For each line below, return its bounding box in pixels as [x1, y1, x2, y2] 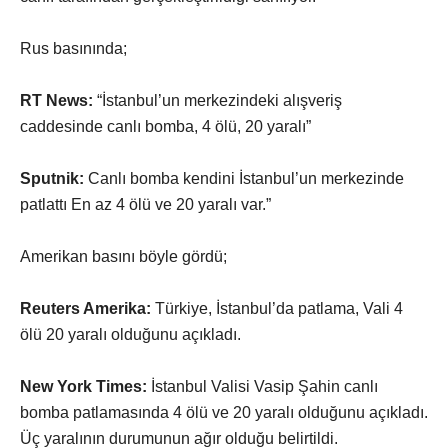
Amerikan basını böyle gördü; [20, 247, 227, 265]
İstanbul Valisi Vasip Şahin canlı [147, 377, 378, 395]
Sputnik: [20, 169, 84, 187]
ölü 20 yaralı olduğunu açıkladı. [20, 325, 241, 343]
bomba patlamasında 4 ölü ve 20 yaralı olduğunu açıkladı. [20, 403, 428, 421]
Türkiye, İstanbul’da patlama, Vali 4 [151, 299, 403, 317]
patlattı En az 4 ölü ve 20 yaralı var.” [20, 195, 271, 213]
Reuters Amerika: [20, 299, 151, 317]
